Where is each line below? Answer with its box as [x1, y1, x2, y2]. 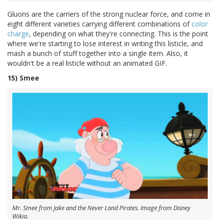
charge [7, 28, 29, 38]
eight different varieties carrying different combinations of [7, 19, 192, 28]
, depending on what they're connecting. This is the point [29, 28, 208, 38]
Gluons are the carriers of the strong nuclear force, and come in [7, 9, 210, 19]
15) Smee [7, 73, 39, 82]
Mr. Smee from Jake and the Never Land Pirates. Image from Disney [12, 204, 191, 213]
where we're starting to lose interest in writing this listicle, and [7, 38, 203, 48]
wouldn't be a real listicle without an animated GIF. [7, 58, 167, 68]
